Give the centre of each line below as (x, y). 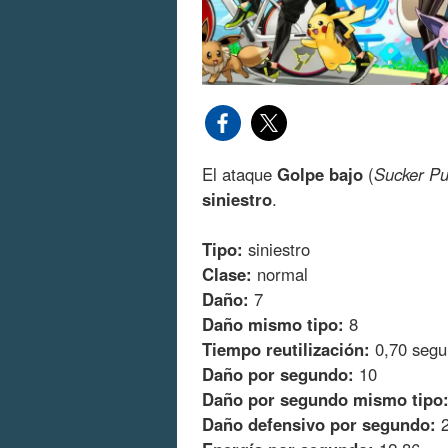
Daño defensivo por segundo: (319, 424)
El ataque (239, 173)
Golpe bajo (320, 173)
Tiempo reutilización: (286, 349)
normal (280, 274)
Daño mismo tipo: (273, 324)
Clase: (227, 274)
